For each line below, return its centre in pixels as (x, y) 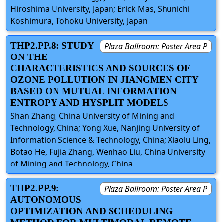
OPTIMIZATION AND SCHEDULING (92, 211)
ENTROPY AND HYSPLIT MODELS (89, 103)
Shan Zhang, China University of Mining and (92, 116)
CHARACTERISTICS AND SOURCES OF (100, 68)
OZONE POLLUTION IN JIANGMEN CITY (104, 80)
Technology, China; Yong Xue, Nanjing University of (105, 128)
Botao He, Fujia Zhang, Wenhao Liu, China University (108, 151)
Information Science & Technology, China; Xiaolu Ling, (111, 139)
